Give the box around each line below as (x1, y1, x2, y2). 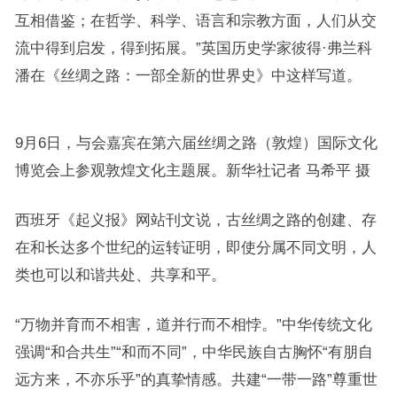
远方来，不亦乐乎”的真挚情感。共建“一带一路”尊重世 (14, 371, 378, 387)
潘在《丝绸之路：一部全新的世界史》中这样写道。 (14, 67, 362, 83)
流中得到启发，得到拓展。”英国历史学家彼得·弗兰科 (14, 40, 372, 56)
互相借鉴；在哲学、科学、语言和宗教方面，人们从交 (14, 12, 377, 28)
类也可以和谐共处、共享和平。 (14, 267, 226, 283)
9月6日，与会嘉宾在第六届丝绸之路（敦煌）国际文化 (14, 135, 378, 151)
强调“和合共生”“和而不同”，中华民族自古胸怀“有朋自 (14, 344, 373, 360)
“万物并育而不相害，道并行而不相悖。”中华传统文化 (14, 316, 372, 332)
